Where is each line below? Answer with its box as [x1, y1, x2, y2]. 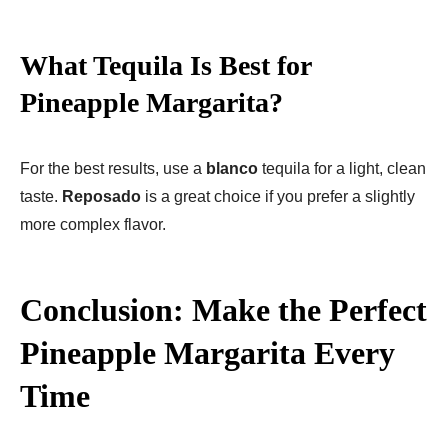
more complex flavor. [20, 215, 166, 233]
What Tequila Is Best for [20, 49, 311, 81]
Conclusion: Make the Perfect [20, 291, 427, 328]
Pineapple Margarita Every [20, 334, 395, 371]
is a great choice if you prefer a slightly [141, 187, 415, 205]
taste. [20, 187, 62, 205]
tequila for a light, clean [258, 159, 426, 177]
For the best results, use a [20, 159, 206, 177]
